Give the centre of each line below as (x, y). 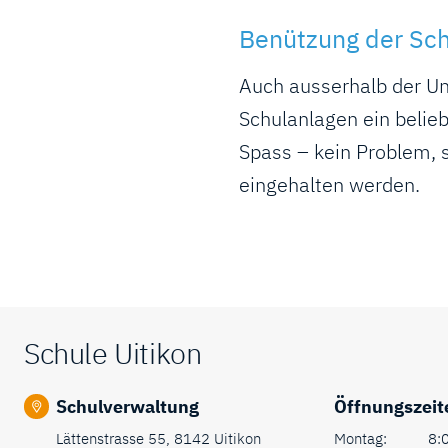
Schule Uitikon (113, 352)
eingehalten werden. (330, 184)
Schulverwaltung (127, 406)
